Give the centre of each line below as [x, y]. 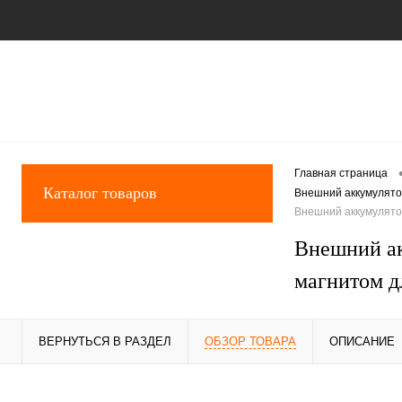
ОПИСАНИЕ [362, 341]
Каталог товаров [100, 193]
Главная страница [341, 174]
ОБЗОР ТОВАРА [250, 341]
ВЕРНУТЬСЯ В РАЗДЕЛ [105, 341]
